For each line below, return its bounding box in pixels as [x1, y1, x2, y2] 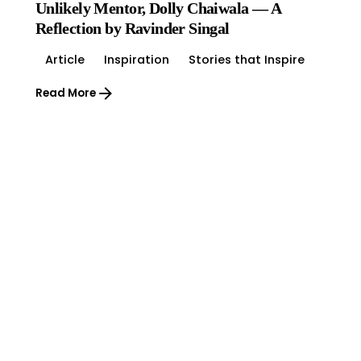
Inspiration [103, 51, 169, 68]
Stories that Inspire [188, 51, 305, 68]
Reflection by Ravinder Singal [35, 19, 230, 38]
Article [44, 51, 85, 68]
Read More [35, 85, 96, 102]
